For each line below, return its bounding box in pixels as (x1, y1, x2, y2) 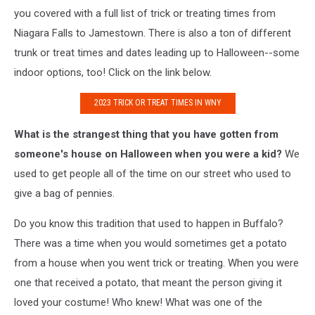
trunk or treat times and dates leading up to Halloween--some (14, 46, 300, 59)
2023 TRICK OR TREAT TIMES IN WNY (94, 98, 221, 108)
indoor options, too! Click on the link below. (14, 65, 212, 79)
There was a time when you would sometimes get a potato (14, 236, 287, 250)
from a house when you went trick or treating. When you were (14, 256, 299, 269)
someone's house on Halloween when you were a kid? (14, 147, 282, 160)
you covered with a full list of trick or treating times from (14, 6, 276, 20)
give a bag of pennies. (14, 186, 115, 200)
